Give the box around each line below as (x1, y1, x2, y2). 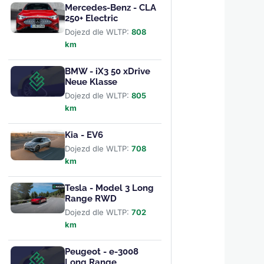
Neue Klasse (64, 77, 117, 88)
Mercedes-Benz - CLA (64, 2, 156, 14)
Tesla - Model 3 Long (64, 183, 154, 194)
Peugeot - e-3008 (64, 246, 138, 258)
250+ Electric (64, 13, 118, 24)
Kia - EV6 (64, 130, 103, 141)
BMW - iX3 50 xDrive (64, 66, 150, 77)
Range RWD (64, 193, 117, 204)
